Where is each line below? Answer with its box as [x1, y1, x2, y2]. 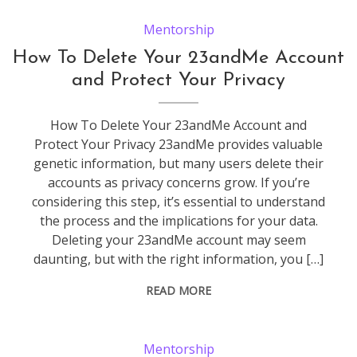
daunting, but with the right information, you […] [33, 249, 324, 268]
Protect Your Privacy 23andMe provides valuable [34, 135, 324, 153]
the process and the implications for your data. [39, 211, 318, 229]
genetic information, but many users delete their [33, 154, 324, 172]
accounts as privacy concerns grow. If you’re [47, 173, 310, 191]
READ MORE [146, 282, 212, 298]
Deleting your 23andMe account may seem [51, 230, 306, 249]
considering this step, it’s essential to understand [32, 192, 326, 210]
